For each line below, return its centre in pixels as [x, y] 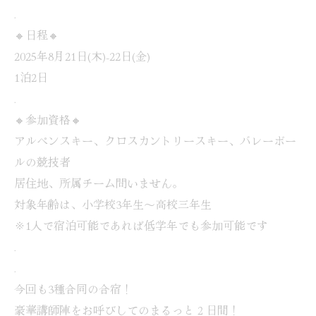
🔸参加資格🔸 [48, 119]
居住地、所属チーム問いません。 [99, 182]
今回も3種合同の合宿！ [73, 288]
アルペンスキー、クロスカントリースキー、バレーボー [155, 140]
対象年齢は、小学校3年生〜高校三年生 [113, 203]
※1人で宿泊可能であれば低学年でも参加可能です [141, 225]
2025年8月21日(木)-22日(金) [82, 55]
